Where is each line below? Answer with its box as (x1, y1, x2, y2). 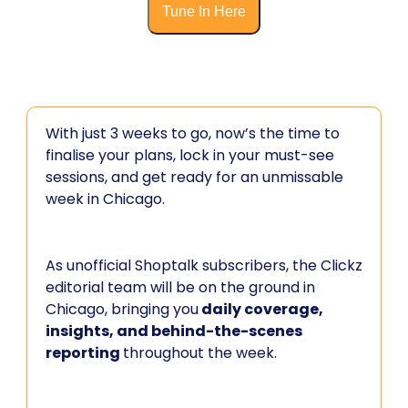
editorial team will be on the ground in (46, 277, 315, 298)
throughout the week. (123, 342, 277, 363)
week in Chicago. (46, 189, 165, 209)
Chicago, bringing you (46, 299, 199, 320)
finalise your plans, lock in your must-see (46, 145, 334, 166)
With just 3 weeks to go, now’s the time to (46, 123, 340, 144)
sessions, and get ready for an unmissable (46, 167, 343, 188)
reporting (46, 342, 123, 363)
